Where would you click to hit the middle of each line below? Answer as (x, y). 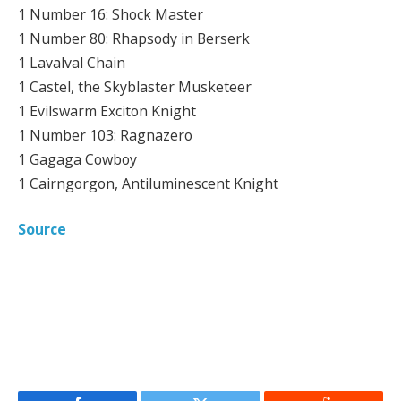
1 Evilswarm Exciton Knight (107, 111)
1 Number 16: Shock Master (111, 14)
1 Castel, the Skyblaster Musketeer (135, 86)
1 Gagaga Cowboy (77, 159)
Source (42, 230)
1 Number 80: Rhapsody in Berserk (134, 38)
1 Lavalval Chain (72, 62)
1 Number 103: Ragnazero (105, 135)
